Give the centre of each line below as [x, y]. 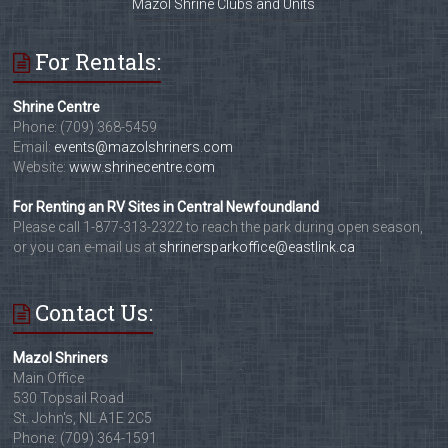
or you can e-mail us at [86, 246]
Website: [41, 166]
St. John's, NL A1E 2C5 [83, 417]
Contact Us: [94, 312]
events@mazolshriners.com [144, 146]
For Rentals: [98, 61]
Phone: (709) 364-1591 [85, 437]
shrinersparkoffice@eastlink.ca [257, 246]
